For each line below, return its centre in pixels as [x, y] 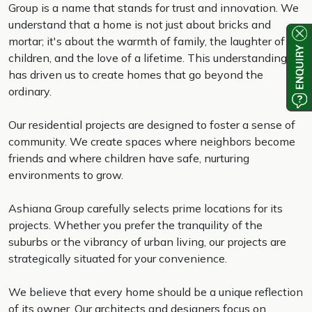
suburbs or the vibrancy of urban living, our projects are [147, 241]
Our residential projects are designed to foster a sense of [152, 124]
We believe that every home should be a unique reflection [156, 291]
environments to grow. [66, 174]
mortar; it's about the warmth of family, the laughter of [147, 41]
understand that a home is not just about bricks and [140, 24]
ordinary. [30, 91]
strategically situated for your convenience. [118, 258]
